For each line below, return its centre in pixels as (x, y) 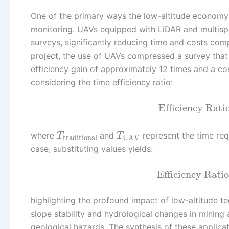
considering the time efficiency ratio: (102, 82)
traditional (80, 138)
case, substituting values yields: (92, 148)
